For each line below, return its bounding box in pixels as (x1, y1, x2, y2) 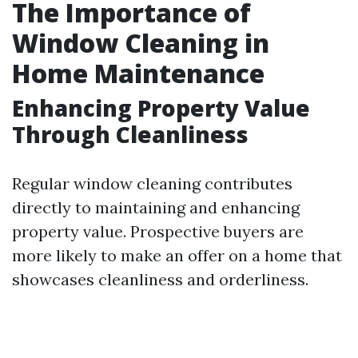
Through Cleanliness (12, 119, 249, 149)
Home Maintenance (12, 56, 265, 90)
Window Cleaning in (12, 26, 269, 60)
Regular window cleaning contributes (12, 173, 292, 193)
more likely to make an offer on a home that (12, 245, 342, 265)
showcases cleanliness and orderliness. (12, 269, 308, 289)
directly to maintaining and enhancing (12, 197, 300, 217)
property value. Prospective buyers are (12, 221, 304, 241)
